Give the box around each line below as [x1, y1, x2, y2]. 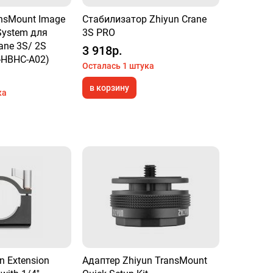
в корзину [90, 83, 130, 93]
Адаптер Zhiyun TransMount [82, 255, 208, 266]
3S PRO [82, 27, 116, 38]
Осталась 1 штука [82, 61, 155, 71]
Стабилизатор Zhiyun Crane [82, 13, 207, 25]
